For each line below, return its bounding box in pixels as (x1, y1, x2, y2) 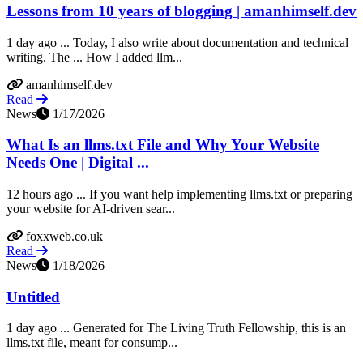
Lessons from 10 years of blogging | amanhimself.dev (6, 2, 357, 19)
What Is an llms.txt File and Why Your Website (6, 136, 319, 154)
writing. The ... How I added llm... (6, 49, 182, 64)
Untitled (6, 288, 60, 305)
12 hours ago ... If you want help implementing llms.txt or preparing (6, 186, 352, 201)
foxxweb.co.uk (26, 228, 103, 243)
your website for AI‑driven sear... (6, 201, 175, 216)
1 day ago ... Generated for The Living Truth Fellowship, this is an (6, 321, 346, 335)
